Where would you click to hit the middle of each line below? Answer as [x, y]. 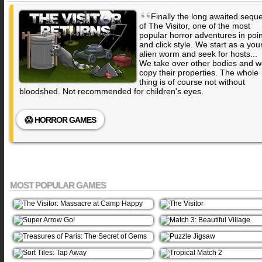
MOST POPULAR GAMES [58, 185]
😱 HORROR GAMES [60, 120]
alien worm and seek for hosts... [198, 54]
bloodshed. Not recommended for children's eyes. [111, 91]
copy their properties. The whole [199, 73]
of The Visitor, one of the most [195, 26]
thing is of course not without [192, 82]
